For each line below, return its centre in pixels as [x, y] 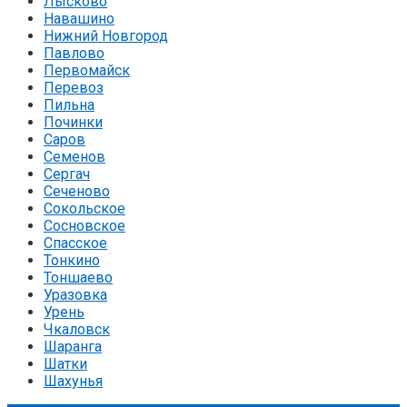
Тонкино [72, 260]
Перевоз [74, 87]
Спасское [75, 243]
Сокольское [84, 208]
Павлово [74, 53]
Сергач [67, 174]
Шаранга [73, 346]
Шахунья [73, 381]
